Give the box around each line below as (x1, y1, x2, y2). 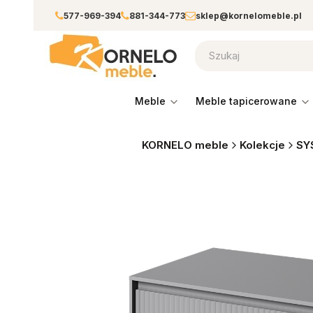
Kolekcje (239, 138, 285, 152)
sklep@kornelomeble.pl (196, 10, 302, 21)
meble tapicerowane (204, 95, 297, 107)
